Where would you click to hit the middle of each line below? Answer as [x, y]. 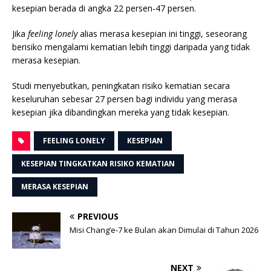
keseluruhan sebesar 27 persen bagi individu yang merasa [125, 99]
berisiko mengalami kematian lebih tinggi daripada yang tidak [131, 47]
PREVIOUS [98, 216]
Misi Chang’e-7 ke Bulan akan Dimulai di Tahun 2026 [164, 230]
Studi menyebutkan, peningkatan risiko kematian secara [121, 85]
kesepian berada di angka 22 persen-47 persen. [104, 8]
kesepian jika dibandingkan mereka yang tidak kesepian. [121, 112]
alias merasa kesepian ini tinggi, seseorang [162, 33]
